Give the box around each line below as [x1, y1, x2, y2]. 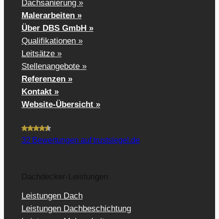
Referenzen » [21, 74, 72, 84]
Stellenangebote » [21, 61, 87, 71]
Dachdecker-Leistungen [21, 172, 108, 181]
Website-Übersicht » [21, 99, 100, 109]
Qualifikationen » [21, 36, 83, 45]
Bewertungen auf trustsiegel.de [30, 135, 140, 144]
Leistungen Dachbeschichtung [21, 204, 131, 214]
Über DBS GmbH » [21, 23, 93, 33]
